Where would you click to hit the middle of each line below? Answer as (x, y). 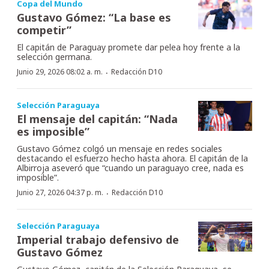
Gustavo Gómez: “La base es (94, 17)
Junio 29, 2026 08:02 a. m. (60, 71)
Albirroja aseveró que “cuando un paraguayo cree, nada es (130, 168)
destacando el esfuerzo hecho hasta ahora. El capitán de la (132, 158)
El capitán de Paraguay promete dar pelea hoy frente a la (128, 47)
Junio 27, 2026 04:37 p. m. (60, 192)
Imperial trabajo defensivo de (98, 239)
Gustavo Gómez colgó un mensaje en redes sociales (119, 148)
